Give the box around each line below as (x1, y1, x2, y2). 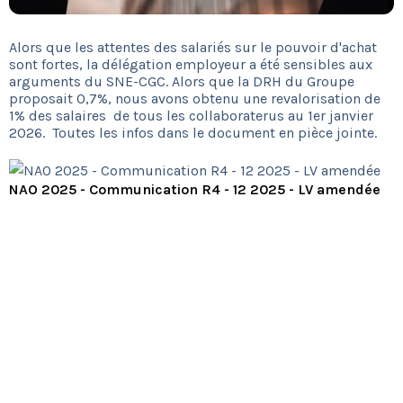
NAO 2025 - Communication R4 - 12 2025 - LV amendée (9, 181, 381, 199)
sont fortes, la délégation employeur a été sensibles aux (9, 56, 372, 74)
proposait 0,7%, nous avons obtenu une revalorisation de (9, 90, 381, 108)
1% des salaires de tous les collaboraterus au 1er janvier (9, 107, 373, 125)
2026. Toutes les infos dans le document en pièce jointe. (9, 124, 377, 142)
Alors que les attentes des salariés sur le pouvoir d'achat (9, 39, 377, 57)
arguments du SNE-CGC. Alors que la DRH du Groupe (9, 73, 354, 91)
